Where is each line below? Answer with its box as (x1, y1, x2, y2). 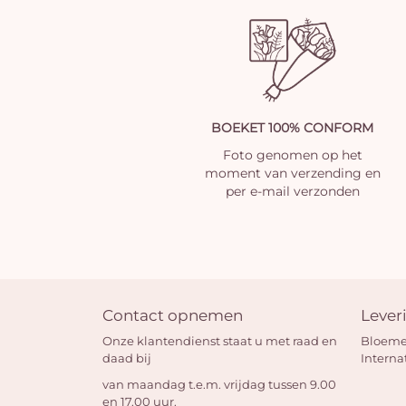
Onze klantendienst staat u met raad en (102, 333, 338, 349)
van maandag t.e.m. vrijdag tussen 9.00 (102, 377, 337, 392)
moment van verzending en (204, 164, 381, 181)
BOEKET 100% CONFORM (211, 119, 374, 136)
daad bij (102, 351, 152, 366)
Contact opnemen (102, 305, 244, 325)
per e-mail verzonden (225, 182, 360, 199)
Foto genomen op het (222, 146, 362, 163)
